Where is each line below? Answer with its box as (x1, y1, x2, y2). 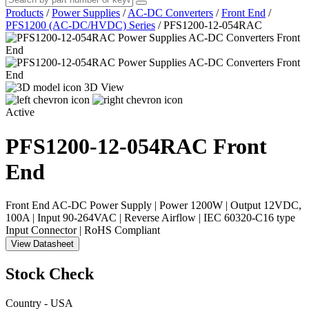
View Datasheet (11, 239, 74, 250)
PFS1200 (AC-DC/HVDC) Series (6, 19, 155, 32)
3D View (84, 81, 124, 94)
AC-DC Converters (128, 7, 213, 19)
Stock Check (6, 265, 94, 283)
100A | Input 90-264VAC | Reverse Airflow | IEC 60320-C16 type (6, 212, 295, 224)
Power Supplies (52, 7, 120, 19)
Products (6, 7, 43, 19)
